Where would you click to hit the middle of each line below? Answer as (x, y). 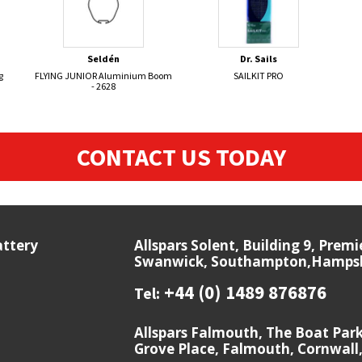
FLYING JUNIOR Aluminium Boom (103, 75)
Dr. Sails (258, 58)
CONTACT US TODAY (181, 156)
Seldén (103, 58)
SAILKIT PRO (258, 75)
